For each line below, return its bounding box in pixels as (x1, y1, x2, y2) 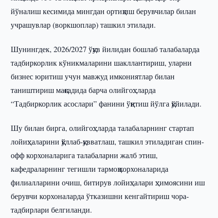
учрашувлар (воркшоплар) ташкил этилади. (11, 19, 156, 30)
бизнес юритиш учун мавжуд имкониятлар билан (11, 71, 175, 81)
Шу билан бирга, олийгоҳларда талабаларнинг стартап (11, 123, 195, 133)
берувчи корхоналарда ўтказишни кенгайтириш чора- (11, 191, 189, 201)
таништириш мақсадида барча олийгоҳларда (11, 85, 156, 95)
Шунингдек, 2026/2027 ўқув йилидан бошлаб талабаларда (11, 44, 200, 54)
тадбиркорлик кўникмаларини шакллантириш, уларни (11, 57, 192, 68)
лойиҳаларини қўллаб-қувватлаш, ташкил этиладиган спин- (11, 136, 204, 146)
